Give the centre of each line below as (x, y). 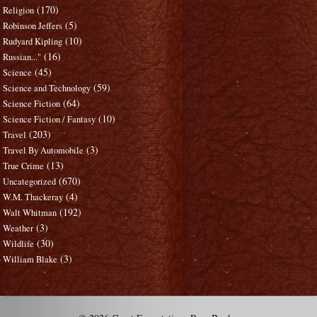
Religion (19, 11)
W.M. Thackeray (33, 197)
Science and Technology (47, 88)
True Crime (24, 166)
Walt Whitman (30, 213)
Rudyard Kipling (33, 42)
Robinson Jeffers (33, 26)
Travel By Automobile (44, 151)
